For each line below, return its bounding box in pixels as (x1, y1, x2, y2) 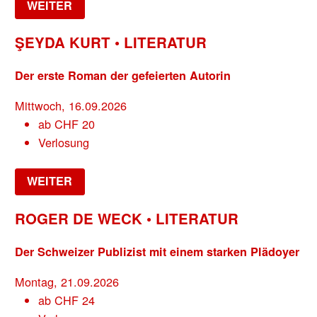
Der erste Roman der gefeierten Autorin (15, 67, 231, 83)
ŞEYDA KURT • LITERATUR (15, 32, 207, 53)
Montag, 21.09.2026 (15, 272, 120, 290)
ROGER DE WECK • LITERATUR (15, 208, 239, 229)
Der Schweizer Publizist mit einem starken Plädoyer (15, 243, 300, 260)
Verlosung (38, 133, 89, 151)
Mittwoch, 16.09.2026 (15, 96, 127, 114)
